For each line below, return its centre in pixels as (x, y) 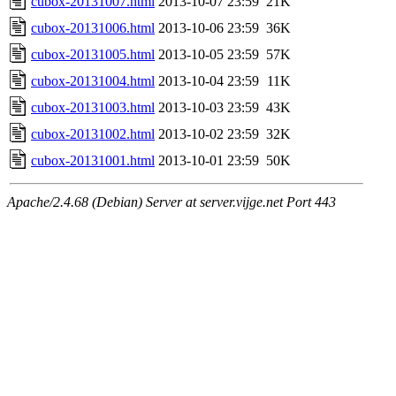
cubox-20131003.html (93, 107)
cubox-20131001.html (93, 160)
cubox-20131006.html (93, 27)
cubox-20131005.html (93, 54)
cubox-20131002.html (93, 133)
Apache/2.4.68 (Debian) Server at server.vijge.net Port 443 (171, 202)
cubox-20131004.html (93, 80)
